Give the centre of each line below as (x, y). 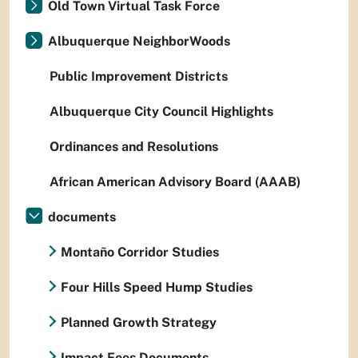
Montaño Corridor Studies (140, 252)
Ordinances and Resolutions (134, 147)
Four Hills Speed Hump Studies (157, 287)
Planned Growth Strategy (139, 322)
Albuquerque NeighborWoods (139, 41)
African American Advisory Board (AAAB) (175, 182)
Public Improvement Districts (139, 76)
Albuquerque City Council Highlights (161, 111)
